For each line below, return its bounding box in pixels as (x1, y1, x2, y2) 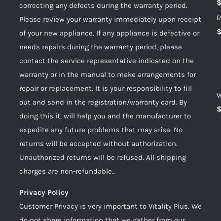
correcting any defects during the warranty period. (19, 1, 187, 10)
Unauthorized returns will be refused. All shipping (19, 153, 186, 162)
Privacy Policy (19, 188, 69, 197)
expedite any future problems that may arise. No (19, 125, 183, 134)
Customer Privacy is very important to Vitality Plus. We (19, 202, 202, 211)
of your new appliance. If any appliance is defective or (19, 29, 199, 37)
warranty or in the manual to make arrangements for (19, 70, 196, 79)
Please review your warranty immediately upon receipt (19, 15, 201, 24)
